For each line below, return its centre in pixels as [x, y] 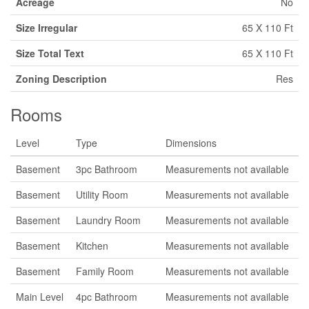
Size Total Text [50, 53]
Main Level [40, 297]
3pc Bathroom [107, 169]
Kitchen [92, 246]
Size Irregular [47, 28]
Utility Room [102, 195]
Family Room [105, 271]
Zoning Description [61, 79]
